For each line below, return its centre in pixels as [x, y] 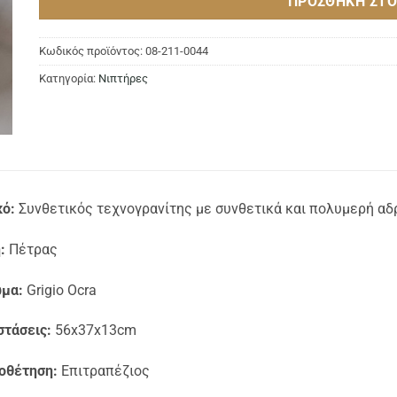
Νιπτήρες [123, 79]
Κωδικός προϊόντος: [92, 51]
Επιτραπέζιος [104, 371]
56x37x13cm [94, 331]
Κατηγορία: [69, 79]
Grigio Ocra [60, 290]
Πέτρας [31, 249]
